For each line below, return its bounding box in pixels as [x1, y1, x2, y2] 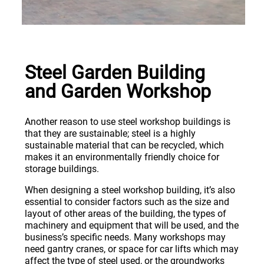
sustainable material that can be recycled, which [25, 140, 224, 151]
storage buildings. [25, 163, 99, 175]
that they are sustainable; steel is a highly [25, 128, 196, 140]
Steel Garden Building [25, 61, 205, 84]
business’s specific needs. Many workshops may [25, 232, 226, 243]
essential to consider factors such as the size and [25, 196, 229, 208]
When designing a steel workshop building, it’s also [25, 184, 235, 196]
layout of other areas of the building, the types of [25, 208, 226, 220]
